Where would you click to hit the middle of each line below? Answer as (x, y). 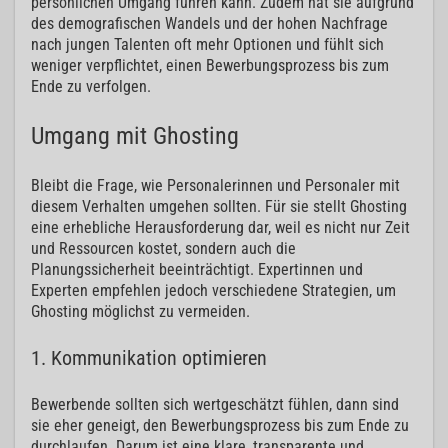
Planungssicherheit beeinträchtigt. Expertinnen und (197, 270)
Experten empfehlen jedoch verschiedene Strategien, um (213, 291)
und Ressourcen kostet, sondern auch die (163, 249)
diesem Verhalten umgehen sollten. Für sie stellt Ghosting (219, 207)
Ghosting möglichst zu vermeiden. (140, 312)
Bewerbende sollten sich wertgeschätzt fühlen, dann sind (215, 405)
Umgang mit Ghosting (135, 136)
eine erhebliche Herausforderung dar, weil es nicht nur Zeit (220, 228)
